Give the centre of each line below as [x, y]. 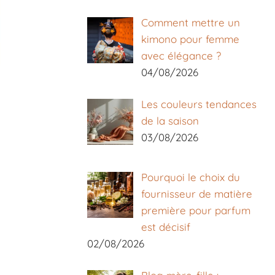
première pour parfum [196, 210]
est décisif [165, 227]
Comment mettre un [190, 22]
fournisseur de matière [196, 193]
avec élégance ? [181, 55]
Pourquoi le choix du [190, 177]
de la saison [170, 121]
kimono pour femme [190, 39]
